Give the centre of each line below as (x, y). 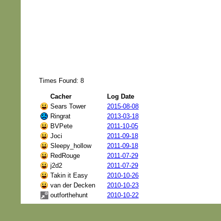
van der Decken (73, 185)
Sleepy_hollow (71, 146)
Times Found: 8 (61, 80)
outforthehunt (69, 195)
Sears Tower (68, 106)
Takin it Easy (69, 175)
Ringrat (60, 116)
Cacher (61, 96)
